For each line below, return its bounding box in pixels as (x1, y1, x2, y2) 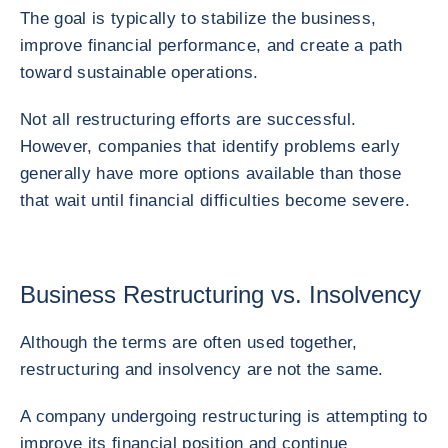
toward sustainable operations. (20, 63, 259, 82)
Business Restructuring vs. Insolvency (20, 281, 421, 308)
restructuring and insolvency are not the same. (20, 360, 384, 379)
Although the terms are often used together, (20, 333, 358, 352)
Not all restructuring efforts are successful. (20, 110, 357, 129)
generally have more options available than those (20, 164, 402, 183)
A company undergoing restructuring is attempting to (20, 407, 428, 426)
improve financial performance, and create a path (20, 36, 403, 55)
